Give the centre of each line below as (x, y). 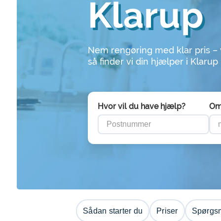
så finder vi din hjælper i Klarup (153, 61)
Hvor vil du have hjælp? (141, 106)
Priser (167, 211)
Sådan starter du (113, 211)
